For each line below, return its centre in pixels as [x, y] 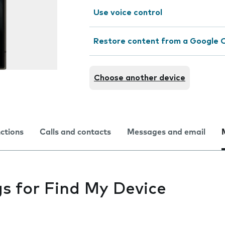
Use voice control [128, 13]
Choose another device [140, 78]
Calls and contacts [75, 132]
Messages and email [166, 132]
